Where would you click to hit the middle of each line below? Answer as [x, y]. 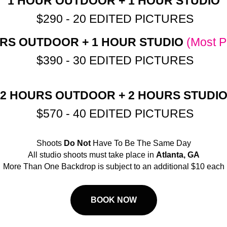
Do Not [77, 143]
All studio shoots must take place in [92, 155]
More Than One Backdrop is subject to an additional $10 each [113, 167]
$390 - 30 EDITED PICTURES [113, 61]
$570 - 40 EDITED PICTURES [113, 114]
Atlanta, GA [178, 155]
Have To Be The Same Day [141, 143]
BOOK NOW [113, 200]
